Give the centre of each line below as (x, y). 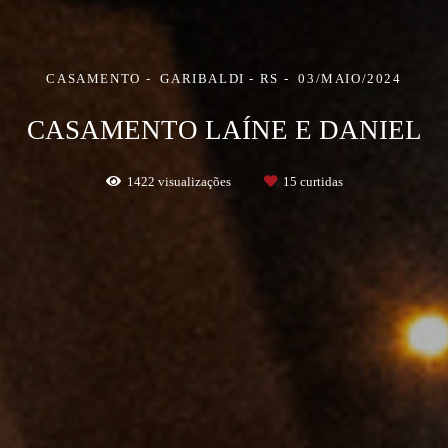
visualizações (194, 181)
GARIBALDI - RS (219, 78)
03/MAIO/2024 (350, 78)
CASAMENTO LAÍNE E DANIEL (224, 130)
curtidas (319, 181)
